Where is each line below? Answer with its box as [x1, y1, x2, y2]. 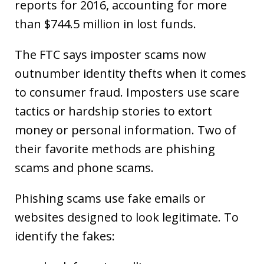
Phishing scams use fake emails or [15, 190, 206, 206]
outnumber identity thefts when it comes [15, 65, 246, 81]
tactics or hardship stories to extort [15, 103, 212, 119]
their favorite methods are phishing [15, 141, 215, 157]
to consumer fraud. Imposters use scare [15, 84, 239, 100]
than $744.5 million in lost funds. [15, 16, 196, 32]
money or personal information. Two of [15, 122, 236, 138]
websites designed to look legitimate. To [15, 209, 239, 225]
